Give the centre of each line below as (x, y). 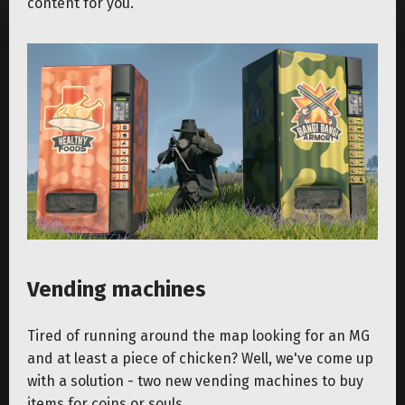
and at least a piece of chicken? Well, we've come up (200, 359)
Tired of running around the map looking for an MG (198, 336)
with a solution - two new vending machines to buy (195, 381)
